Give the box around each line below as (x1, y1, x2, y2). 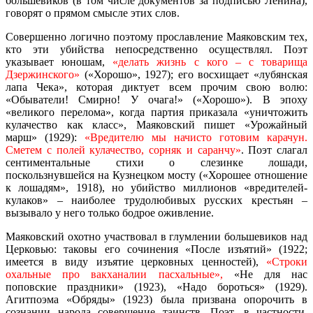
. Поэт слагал (240, 143, 307, 156)
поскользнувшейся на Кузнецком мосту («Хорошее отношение (6, 168, 307, 181)
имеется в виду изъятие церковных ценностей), (6, 255, 266, 268)
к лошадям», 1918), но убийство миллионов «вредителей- (6, 181, 307, 194)
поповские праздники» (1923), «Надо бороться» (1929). (6, 280, 307, 293)
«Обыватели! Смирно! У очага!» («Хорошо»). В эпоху (6, 93, 307, 105)
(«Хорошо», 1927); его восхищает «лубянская (80, 68, 307, 80)
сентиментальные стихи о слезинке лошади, (6, 156, 307, 168)
